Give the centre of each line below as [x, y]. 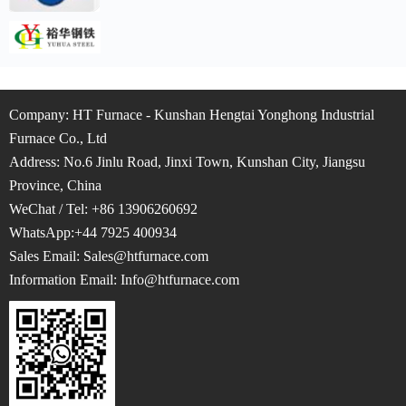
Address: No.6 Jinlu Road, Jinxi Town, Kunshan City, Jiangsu [187, 162]
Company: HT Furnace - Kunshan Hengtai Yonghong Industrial [192, 115]
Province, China [55, 185]
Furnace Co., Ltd [60, 138]
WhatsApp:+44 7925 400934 [93, 232]
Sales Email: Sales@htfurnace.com [109, 256]
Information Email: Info [77, 280]
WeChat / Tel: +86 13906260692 [103, 209]
